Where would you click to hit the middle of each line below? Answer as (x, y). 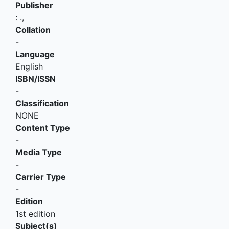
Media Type (39, 152)
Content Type (43, 128)
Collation (33, 29)
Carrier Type (41, 177)
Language (35, 54)
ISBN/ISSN (36, 78)
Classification (42, 103)
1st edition (35, 213)
